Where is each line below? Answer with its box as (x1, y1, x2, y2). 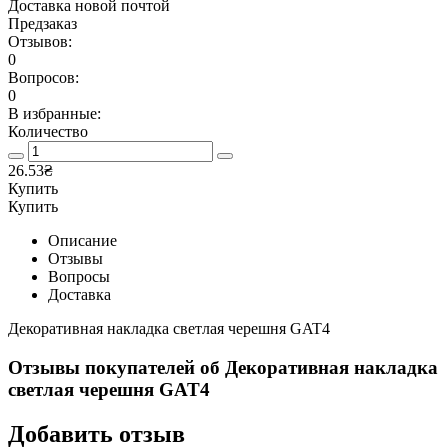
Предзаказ (8, 15, 77, 33)
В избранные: (8, 105, 101, 123)
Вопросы (48, 268, 110, 286)
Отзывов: (8, 33, 72, 51)
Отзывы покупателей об (8, 356, 225, 378)
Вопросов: (8, 69, 79, 87)
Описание (48, 232, 117, 250)
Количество (8, 123, 88, 141)
